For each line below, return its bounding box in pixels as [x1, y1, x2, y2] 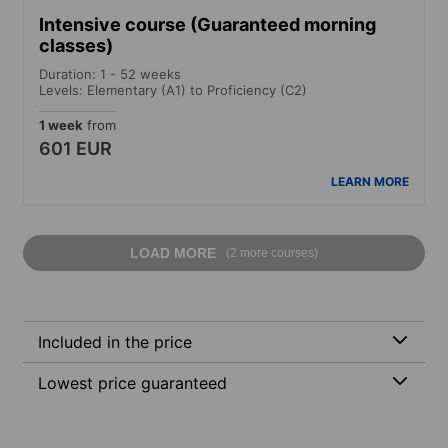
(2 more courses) [226, 245, 318, 260]
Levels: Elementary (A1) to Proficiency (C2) [39, 81, 307, 98]
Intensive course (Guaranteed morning [39, 13, 376, 35]
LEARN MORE [331, 173, 409, 189]
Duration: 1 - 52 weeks [39, 65, 181, 82]
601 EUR [39, 137, 112, 159]
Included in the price [38, 331, 192, 352]
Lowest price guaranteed [38, 372, 227, 393]
